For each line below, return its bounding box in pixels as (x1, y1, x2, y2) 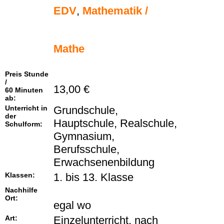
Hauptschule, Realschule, (53, 117, 177, 130)
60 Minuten (5, 86, 43, 94)
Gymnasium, (53, 130, 114, 143)
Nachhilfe (5, 186, 37, 194)
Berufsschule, (53, 143, 119, 156)
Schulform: (5, 120, 42, 128)
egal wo (53, 199, 91, 212)
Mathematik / (82, 4, 148, 17)
